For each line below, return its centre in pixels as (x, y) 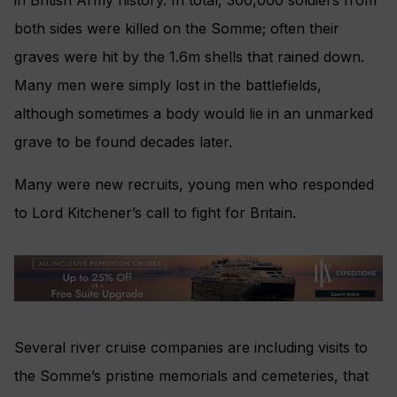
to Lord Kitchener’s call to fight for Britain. (155, 213)
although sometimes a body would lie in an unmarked (194, 114)
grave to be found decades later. (123, 142)
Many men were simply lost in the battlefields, (168, 86)
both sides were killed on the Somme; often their (177, 29)
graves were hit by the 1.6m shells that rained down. (189, 57)
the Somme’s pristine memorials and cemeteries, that (191, 375)
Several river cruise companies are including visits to (191, 347)
